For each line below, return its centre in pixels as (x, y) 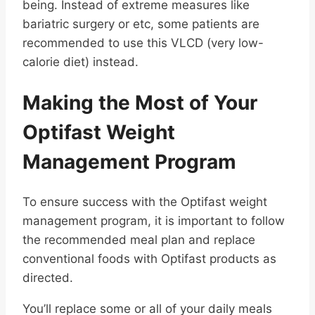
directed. (48, 278)
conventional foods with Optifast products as (149, 259)
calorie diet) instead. (81, 62)
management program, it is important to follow (154, 221)
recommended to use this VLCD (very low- (143, 43)
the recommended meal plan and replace (139, 240)
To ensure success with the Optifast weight (145, 202)
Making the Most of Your (140, 103)
